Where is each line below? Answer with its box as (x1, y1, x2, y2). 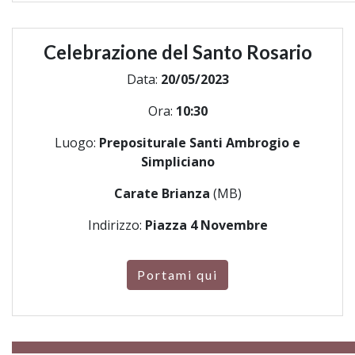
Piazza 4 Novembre (144, 216, 268, 234)
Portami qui (137, 267, 218, 282)
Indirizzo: (87, 216, 145, 234)
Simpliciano (140, 153, 215, 170)
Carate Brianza (113, 185, 213, 202)
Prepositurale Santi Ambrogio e (99, 134, 300, 151)
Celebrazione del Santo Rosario (43, 40, 312, 63)
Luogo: (55, 134, 99, 151)
